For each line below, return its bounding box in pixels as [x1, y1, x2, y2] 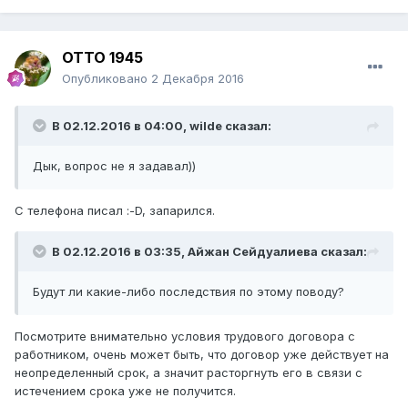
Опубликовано [62, 71, 151, 87]
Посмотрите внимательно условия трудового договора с [15, 329, 355, 344]
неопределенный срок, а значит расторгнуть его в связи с [15, 365, 362, 381]
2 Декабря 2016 [151, 71, 244, 87]
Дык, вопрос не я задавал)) [33, 158, 196, 174]
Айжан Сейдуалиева [188, 244, 318, 260]
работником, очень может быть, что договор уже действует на [15, 347, 389, 362]
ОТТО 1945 [62, 48, 143, 67]
